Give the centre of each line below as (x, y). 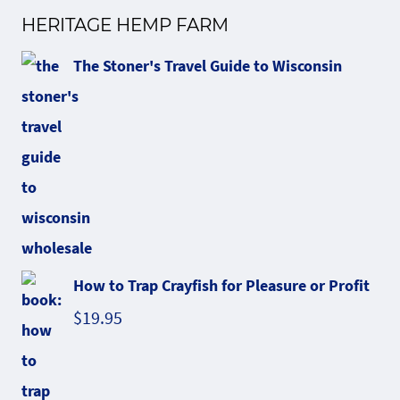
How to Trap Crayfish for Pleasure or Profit (221, 285)
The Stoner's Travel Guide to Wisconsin (208, 65)
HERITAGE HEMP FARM (125, 25)
